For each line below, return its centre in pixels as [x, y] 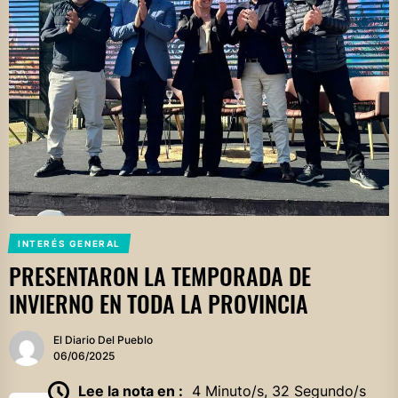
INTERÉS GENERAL [69, 243]
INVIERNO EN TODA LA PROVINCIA [159, 303]
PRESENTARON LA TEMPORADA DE [160, 276]
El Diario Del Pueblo [103, 340]
